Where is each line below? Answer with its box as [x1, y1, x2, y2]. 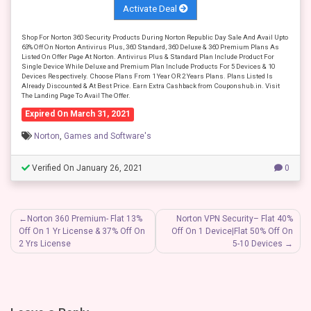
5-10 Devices [232, 238, 283, 249]
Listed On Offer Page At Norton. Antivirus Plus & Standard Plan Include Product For [22, 52, 274, 60]
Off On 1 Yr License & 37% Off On [18, 226, 145, 236]
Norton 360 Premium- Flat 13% [26, 213, 142, 224]
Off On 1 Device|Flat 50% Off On [171, 226, 293, 236]
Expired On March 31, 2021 [24, 108, 131, 119]
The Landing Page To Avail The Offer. [22, 91, 131, 99]
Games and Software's [64, 131, 151, 141]
